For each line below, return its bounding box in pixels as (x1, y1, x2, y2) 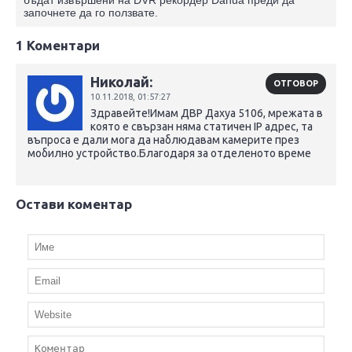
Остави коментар (16, 196, 132, 211)
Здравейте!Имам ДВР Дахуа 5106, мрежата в (90, 106, 323, 119)
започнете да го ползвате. (24, 5, 158, 19)
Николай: (90, 73, 152, 90)
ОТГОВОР (273, 78, 318, 88)
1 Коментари (16, 37, 100, 53)
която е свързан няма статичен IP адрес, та (90, 119, 313, 133)
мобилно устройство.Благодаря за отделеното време (27, 146, 311, 159)
